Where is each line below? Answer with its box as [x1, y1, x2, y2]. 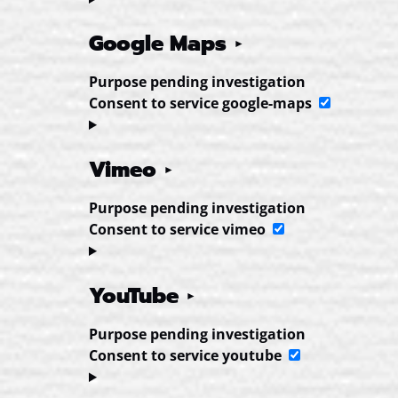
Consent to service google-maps [89, 93, 312, 113]
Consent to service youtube [89, 346, 282, 365]
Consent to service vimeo [89, 219, 266, 239]
